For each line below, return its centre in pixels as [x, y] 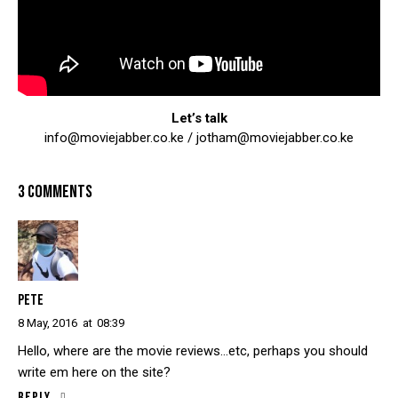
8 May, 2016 [48, 322]
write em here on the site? [94, 372]
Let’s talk [199, 119]
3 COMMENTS [55, 191]
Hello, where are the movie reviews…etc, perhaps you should [193, 350]
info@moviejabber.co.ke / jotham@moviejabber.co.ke [199, 138]
